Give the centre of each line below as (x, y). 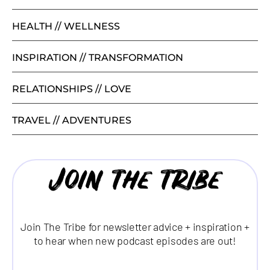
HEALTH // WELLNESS (66, 26)
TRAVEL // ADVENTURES (72, 120)
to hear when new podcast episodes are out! (135, 240)
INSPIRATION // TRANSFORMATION (98, 57)
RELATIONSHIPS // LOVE (72, 89)
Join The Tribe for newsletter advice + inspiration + (135, 226)
